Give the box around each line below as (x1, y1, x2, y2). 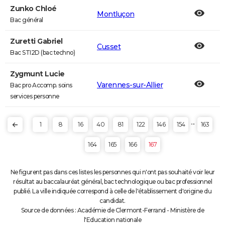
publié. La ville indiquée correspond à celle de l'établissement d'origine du (14, 187, 211, 195)
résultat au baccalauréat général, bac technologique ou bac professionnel (13, 178, 212, 185)
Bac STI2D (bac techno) (10, 49, 75, 56)
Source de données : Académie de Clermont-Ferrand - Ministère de (21, 206, 204, 214)
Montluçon (97, 10, 135, 19)
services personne (10, 92, 59, 100)
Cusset (97, 42, 121, 51)
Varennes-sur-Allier (97, 80, 163, 89)
